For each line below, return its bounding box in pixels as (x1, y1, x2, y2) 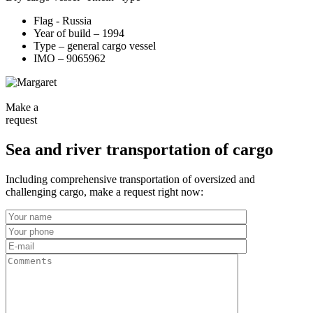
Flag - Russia (34, 15, 92, 27)
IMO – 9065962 (34, 52, 105, 65)
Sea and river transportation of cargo (6, 140, 273, 159)
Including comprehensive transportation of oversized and (6, 173, 255, 185)
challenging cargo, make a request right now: (6, 185, 203, 198)
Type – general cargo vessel (34, 40, 156, 52)
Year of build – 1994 (34, 27, 124, 40)
